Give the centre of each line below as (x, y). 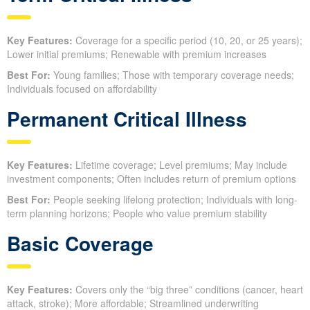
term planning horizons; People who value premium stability (137, 213)
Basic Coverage (80, 244)
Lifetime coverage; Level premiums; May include (180, 165)
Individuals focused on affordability (82, 89)
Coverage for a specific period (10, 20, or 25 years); (188, 40)
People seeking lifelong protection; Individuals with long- (174, 200)
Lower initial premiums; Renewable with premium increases (137, 54)
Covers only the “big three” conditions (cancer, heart (188, 290)
